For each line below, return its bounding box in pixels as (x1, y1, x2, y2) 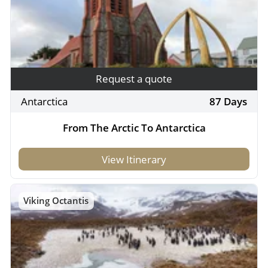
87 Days (209, 95, 247, 109)
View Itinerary (102, 152, 166, 166)
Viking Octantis (23, 194, 89, 207)
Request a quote (96, 72, 172, 86)
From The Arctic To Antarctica (62, 121, 206, 135)
